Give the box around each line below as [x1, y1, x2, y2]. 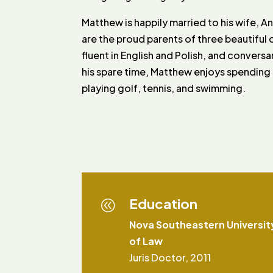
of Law [129, 234, 163, 247]
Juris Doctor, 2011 [129, 250, 211, 264]
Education [129, 194, 197, 212]
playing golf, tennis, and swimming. [82, 81, 246, 94]
